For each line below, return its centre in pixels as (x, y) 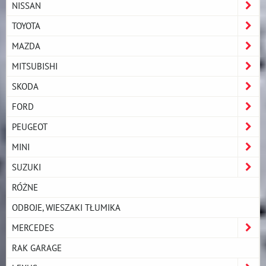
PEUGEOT (30, 126)
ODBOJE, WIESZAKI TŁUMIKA (66, 207)
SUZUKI (26, 167)
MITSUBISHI (35, 66)
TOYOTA (26, 25)
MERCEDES (33, 227)
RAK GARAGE (37, 247)
